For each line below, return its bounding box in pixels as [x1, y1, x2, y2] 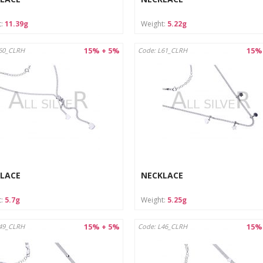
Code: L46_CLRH [137, 222, 187, 231]
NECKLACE [140, 169, 183, 181]
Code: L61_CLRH [137, 46, 187, 55]
